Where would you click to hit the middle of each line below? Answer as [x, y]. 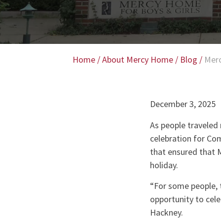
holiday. [166, 165]
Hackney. [168, 212]
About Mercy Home [138, 59]
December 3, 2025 [183, 104]
